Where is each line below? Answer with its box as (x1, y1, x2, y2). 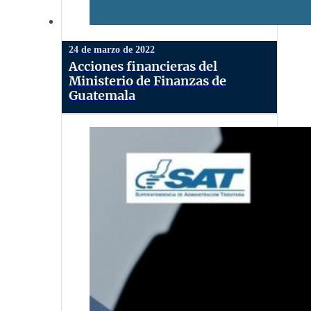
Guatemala (69, 87, 135, 103)
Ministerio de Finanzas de (69, 72, 226, 89)
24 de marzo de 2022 (69, 44, 155, 55)
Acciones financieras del (69, 58, 217, 74)
